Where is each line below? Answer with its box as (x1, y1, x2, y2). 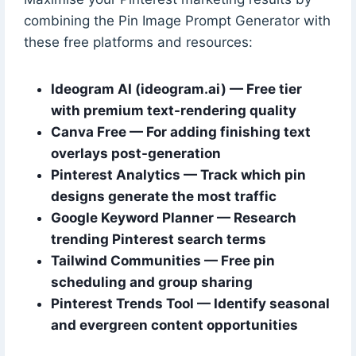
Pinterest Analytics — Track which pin (50, 166, 306, 183)
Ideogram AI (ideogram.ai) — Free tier (50, 80, 302, 97)
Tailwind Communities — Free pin (50, 252, 275, 269)
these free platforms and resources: (23, 33, 253, 50)
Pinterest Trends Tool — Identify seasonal (50, 295, 330, 311)
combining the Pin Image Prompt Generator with (23, 12, 331, 29)
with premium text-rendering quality (50, 102, 296, 118)
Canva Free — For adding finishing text (50, 123, 311, 140)
